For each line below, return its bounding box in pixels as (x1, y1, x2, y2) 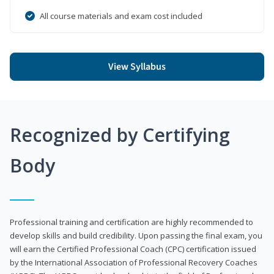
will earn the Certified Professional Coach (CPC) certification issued (10, 243, 256, 254)
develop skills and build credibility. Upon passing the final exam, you (10, 229, 262, 241)
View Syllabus (108, 59, 166, 73)
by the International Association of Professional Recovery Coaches (10, 256, 257, 268)
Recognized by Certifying (10, 122, 230, 147)
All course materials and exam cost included (40, 10, 202, 21)
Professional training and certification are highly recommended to (10, 216, 253, 228)
